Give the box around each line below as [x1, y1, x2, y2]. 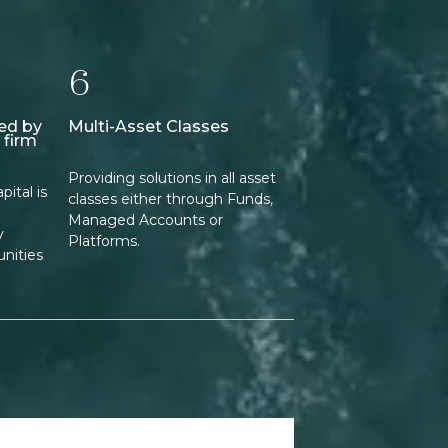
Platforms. [68, 232, 140, 251]
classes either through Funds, [68, 190, 273, 209]
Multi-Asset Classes [68, 116, 229, 136]
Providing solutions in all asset [68, 169, 276, 188]
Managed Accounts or [68, 211, 223, 230]
